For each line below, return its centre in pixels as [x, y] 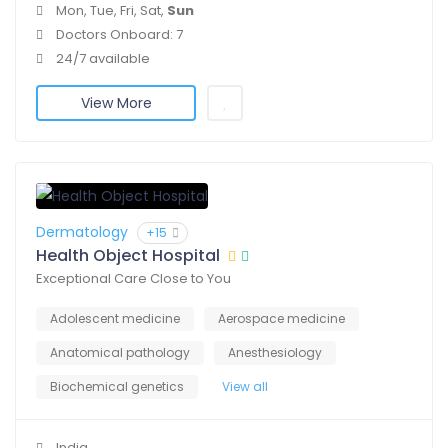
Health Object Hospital [128, 256]
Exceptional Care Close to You [133, 279]
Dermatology [82, 232]
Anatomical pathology [120, 353]
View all [245, 387]
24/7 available [103, 59]
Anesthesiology [275, 353]
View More [116, 103]
